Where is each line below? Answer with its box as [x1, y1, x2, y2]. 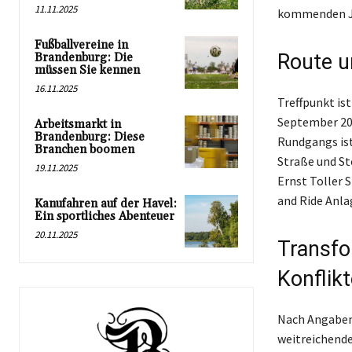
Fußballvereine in [35, 38, 128, 53]
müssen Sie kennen [35, 63, 140, 79]
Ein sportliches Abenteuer [35, 209, 174, 225]
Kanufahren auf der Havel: [35, 196, 177, 212]
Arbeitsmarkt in [35, 117, 121, 133]
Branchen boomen [35, 142, 134, 158]
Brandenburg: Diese [35, 130, 145, 145]
